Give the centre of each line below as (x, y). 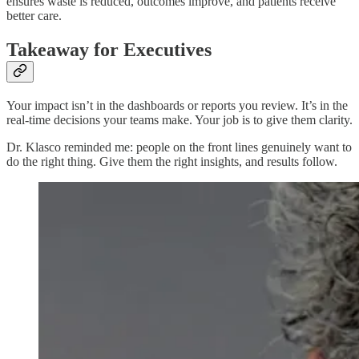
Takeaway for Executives (109, 50)
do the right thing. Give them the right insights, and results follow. (172, 161)
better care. (34, 16)
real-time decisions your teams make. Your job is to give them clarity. (179, 119)
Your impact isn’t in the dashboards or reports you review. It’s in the (177, 105)
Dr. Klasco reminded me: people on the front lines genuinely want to (179, 147)
